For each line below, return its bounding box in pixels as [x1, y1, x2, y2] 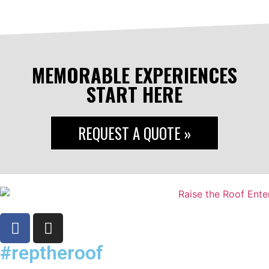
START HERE [86, 79, 183, 108]
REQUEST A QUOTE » [78, 121, 191, 144]
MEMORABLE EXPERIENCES [32, 60, 237, 89]
